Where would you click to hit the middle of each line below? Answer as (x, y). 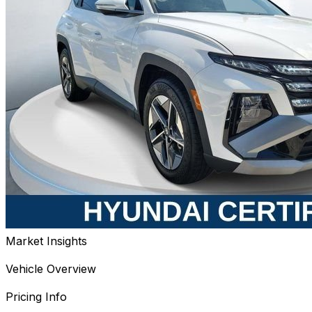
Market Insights (46, 241)
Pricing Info (36, 297)
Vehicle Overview (51, 269)
